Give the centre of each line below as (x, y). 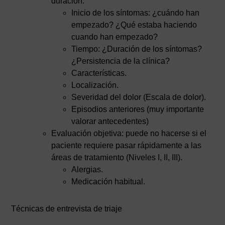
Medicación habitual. (108, 182)
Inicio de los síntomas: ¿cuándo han (136, 13)
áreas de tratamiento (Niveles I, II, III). (117, 157)
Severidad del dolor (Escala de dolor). (139, 97)
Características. (99, 73)
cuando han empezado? (115, 37)
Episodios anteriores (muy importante (138, 109)
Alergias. (87, 170)
